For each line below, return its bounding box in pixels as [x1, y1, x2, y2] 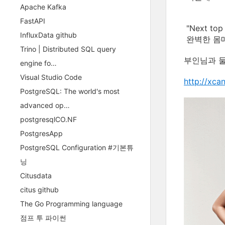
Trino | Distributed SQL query [20, 45, 116, 53]
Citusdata [20, 171, 52, 180]
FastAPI [20, 17, 45, 25]
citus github [20, 185, 59, 194]
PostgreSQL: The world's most [20, 87, 120, 95]
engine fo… [20, 59, 57, 67]
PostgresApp [20, 129, 63, 138]
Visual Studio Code [20, 73, 82, 81]
